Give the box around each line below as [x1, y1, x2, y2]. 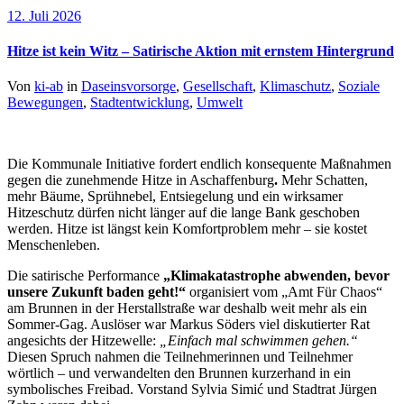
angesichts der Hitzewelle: [7, 333, 160, 349]
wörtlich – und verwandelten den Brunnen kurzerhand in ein [7, 365, 351, 381]
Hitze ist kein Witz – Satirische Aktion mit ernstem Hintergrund [7, 42, 394, 59]
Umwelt [197, 95, 243, 111]
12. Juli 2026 [7, 7, 81, 23]
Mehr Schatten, [278, 172, 368, 188]
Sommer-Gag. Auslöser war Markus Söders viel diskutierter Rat [7, 317, 370, 333]
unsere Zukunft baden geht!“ [7, 284, 186, 300]
